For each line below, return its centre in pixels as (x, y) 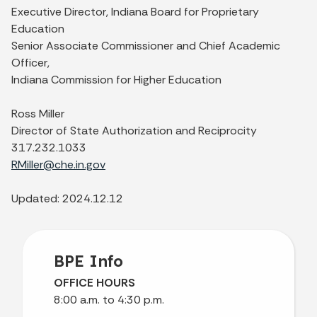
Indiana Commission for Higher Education (116, 79)
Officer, (30, 62)
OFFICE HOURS (94, 282)
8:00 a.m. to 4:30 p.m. (109, 299)
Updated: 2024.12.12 (67, 198)
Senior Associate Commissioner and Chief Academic (146, 45)
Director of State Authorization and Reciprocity (134, 130)
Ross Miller (38, 113)
